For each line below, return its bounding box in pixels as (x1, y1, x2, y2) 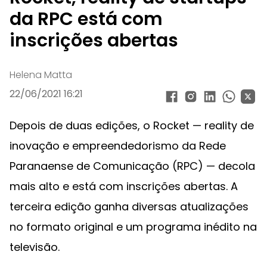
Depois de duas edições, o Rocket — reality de (10, 118, 254, 133)
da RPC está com (10, 7, 163, 32)
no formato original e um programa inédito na (10, 219, 257, 234)
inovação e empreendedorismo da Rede (10, 138, 226, 153)
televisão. (10, 240, 60, 254)
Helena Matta (10, 68, 72, 82)
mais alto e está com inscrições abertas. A (10, 179, 238, 194)
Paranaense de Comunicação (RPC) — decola (10, 159, 255, 173)
